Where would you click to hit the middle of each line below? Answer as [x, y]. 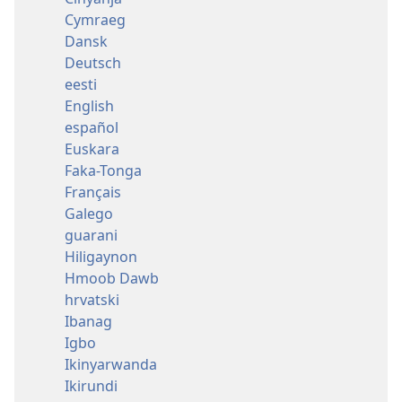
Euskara [92, 149]
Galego [89, 213]
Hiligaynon [101, 256]
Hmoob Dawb [112, 278]
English [89, 105]
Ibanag [88, 321]
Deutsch [93, 62]
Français [93, 192]
